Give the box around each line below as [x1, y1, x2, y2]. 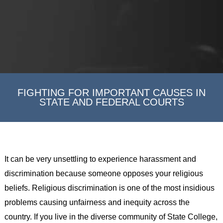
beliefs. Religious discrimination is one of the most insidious [4, 183, 215, 192]
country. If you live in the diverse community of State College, [4, 212, 218, 221]
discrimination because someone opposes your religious [4, 169, 203, 178]
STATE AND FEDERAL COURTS [39, 97, 184, 108]
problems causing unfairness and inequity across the [4, 198, 190, 207]
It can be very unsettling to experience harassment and [4, 154, 196, 163]
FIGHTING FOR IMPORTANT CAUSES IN [17, 87, 206, 98]
